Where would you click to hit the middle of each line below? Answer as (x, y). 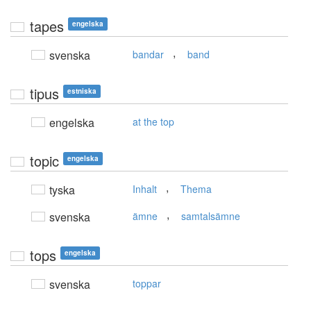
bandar (148, 54)
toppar (147, 284)
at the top (153, 122)
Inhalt (145, 189)
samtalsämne (211, 216)
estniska (82, 91)
